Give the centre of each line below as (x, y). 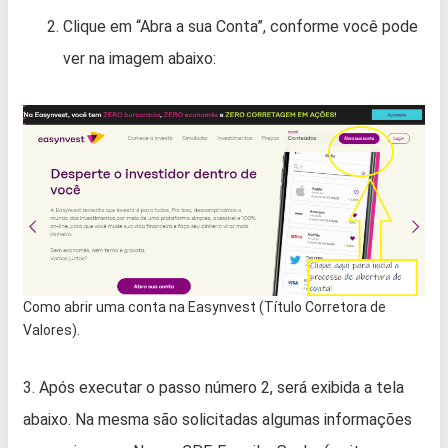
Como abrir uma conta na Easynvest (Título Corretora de (204, 306)
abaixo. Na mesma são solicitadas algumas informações (217, 419)
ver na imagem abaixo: (139, 59)
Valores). (51, 329)
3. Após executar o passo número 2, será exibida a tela (213, 387)
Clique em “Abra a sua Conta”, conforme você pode (240, 27)
